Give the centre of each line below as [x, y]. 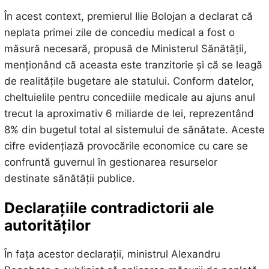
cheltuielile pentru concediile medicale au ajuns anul [129, 98]
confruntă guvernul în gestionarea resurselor [110, 162]
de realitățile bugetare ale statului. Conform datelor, [129, 81]
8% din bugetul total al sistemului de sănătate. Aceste [134, 130]
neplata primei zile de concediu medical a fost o [119, 33]
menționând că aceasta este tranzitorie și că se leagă [133, 65]
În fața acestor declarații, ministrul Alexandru [112, 254]
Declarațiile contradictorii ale [109, 207]
